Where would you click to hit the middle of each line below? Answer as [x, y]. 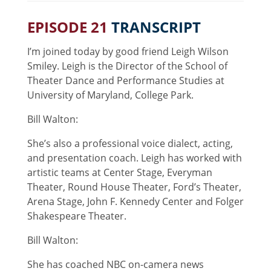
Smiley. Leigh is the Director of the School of [127, 66]
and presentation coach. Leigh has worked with [134, 158]
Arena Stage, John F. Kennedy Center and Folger [135, 201]
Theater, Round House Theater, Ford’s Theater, [134, 187]
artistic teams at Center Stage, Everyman [119, 172]
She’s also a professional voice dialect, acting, [130, 143]
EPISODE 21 [69, 27]
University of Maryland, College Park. [110, 95]
